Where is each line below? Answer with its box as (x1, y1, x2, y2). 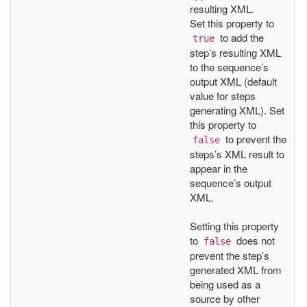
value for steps (190, 88, 256, 103)
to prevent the (223, 131, 286, 146)
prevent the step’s (190, 247, 269, 262)
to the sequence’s (190, 59, 269, 74)
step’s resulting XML (190, 45, 281, 60)
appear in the (190, 160, 247, 175)
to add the (217, 29, 264, 45)
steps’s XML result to (190, 146, 284, 161)
